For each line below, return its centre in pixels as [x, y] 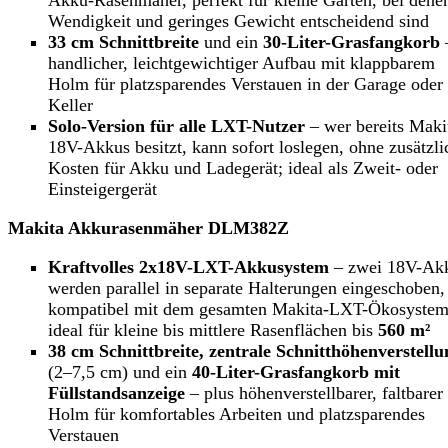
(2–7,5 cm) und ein [120, 372]
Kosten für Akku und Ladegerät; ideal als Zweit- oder [243, 168]
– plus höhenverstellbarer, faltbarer [314, 393]
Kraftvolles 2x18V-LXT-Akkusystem [188, 267]
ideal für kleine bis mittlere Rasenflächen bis [213, 330]
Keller [70, 105]
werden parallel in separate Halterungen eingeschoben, [246, 288]
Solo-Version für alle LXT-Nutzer [176, 126]
